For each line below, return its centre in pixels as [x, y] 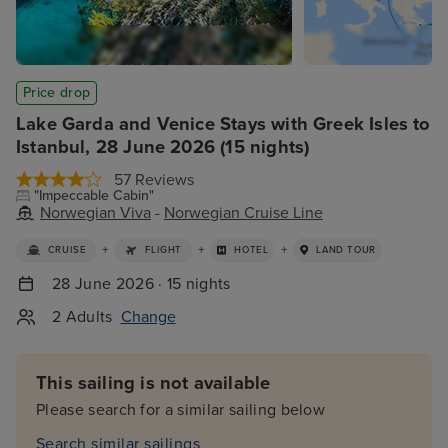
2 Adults [82, 316]
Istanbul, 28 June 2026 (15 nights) [163, 147]
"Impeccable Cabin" [94, 195]
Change [148, 316]
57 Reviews [154, 180]
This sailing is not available [153, 383]
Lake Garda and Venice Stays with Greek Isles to [223, 124]
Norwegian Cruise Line [243, 213]
